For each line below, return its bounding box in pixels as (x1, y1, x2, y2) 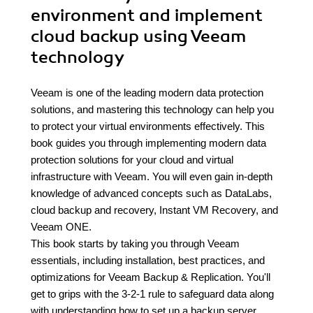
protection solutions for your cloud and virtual (31, 154, 233, 166)
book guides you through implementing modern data (31, 137, 266, 149)
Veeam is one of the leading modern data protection (31, 87, 263, 99)
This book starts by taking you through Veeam (31, 238, 240, 249)
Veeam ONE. (31, 221, 92, 233)
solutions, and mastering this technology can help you (31, 103, 274, 115)
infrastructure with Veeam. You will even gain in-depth (31, 170, 272, 182)
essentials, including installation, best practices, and (31, 254, 265, 266)
